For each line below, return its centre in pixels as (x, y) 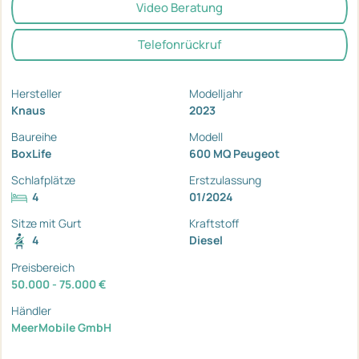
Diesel (206, 240)
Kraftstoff (214, 223)
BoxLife (31, 153)
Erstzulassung (225, 179)
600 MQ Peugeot (234, 153)
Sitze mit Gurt (46, 223)
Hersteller (36, 93)
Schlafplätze (43, 179)
